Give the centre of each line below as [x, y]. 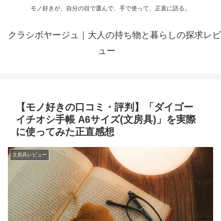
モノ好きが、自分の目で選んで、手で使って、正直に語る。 [110, 9]
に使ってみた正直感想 [65, 132]
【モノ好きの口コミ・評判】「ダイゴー [105, 107]
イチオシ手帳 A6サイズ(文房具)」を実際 [106, 120]
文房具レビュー [30, 155]
